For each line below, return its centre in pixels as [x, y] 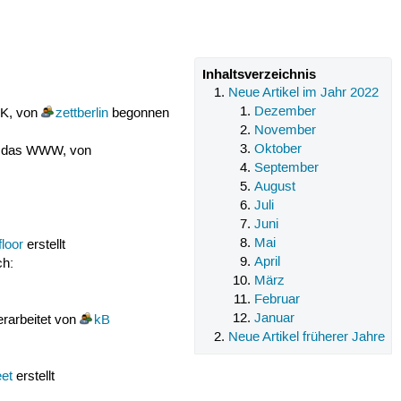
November [286, 130]
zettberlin [81, 113]
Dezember [286, 111]
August [275, 187]
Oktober [278, 149]
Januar [275, 318]
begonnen [138, 113]
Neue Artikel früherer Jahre [307, 337]
